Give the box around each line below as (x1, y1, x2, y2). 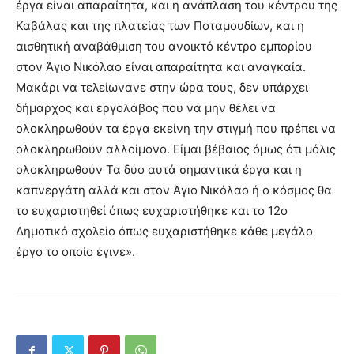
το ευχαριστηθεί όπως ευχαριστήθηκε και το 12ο (16, 203, 288, 219)
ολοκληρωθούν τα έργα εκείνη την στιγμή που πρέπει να (16, 121, 336, 137)
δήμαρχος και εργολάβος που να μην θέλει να (16, 100, 276, 116)
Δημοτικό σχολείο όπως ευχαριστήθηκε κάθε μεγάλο (16, 224, 313, 239)
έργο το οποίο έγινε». (16, 244, 135, 260)
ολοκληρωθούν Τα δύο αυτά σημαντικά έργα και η (16, 162, 302, 178)
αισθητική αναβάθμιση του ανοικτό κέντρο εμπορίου (16, 39, 312, 55)
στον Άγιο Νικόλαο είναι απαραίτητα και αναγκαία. (16, 59, 306, 75)
